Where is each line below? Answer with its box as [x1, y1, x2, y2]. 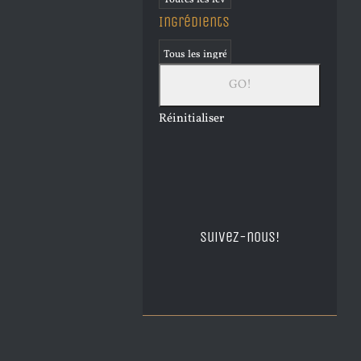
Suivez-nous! [200, 228, 280, 247]
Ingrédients [159, 13, 230, 31]
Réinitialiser [159, 110, 224, 128]
